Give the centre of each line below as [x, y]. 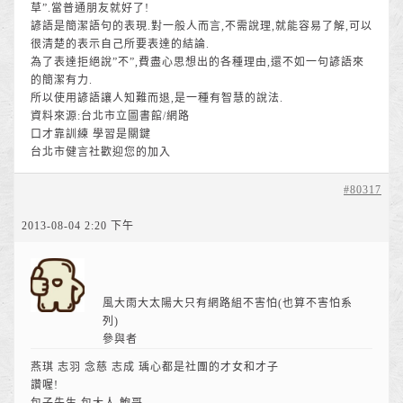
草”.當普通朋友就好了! [90, 8]
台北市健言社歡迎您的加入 [101, 152]
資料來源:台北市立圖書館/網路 [110, 116]
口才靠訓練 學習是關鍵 [91, 134]
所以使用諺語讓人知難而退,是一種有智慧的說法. [157, 98]
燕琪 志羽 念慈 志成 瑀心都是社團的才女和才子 [155, 367]
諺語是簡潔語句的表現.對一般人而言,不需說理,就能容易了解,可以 [201, 26]
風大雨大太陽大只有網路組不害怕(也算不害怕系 [228, 303]
